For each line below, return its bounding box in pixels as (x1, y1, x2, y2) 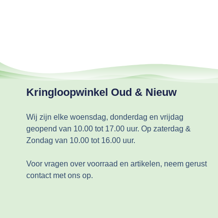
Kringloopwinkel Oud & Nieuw (26, 86, 177, 99)
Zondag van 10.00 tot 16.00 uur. (26, 136, 135, 145)
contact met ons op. (26, 171, 93, 180)
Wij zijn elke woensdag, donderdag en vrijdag (26, 113, 183, 122)
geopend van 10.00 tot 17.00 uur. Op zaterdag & (26, 125, 191, 133)
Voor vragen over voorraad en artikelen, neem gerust (26, 160, 207, 168)
